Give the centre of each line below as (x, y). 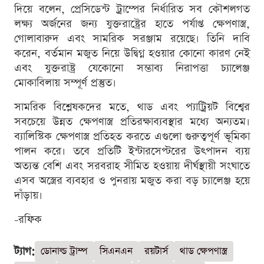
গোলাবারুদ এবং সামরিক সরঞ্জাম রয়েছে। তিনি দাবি (132, 39)
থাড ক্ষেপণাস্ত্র (204, 252)
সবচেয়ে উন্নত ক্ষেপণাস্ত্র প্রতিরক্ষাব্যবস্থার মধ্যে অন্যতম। (132, 122)
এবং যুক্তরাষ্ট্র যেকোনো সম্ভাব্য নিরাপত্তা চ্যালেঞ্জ (132, 68)
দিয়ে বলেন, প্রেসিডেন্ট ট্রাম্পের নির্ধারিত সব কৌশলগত (132, 9)
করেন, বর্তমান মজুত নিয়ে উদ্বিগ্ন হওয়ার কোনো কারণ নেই (132, 54)
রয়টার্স (156, 252)
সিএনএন (116, 252)
